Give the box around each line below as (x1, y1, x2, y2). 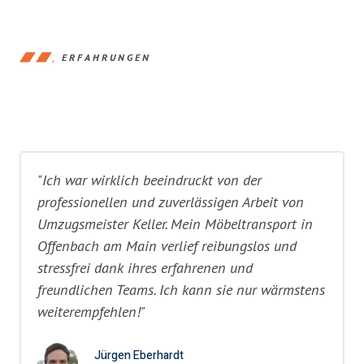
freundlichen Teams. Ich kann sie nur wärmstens (37, 279, 325, 300)
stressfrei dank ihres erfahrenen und (37, 258, 253, 278)
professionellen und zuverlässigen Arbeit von (37, 192, 304, 212)
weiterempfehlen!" (37, 301, 145, 322)
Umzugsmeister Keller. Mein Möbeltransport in (37, 214, 313, 234)
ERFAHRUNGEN (62, 50, 151, 63)
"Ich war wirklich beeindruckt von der (37, 170, 262, 190)
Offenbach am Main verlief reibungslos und (37, 236, 297, 256)
